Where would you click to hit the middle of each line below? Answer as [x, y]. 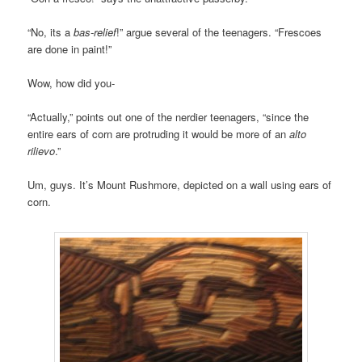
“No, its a [51, 32]
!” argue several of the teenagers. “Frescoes [219, 32]
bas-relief [95, 32]
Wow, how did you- [72, 83]
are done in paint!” [70, 49]
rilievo [42, 151]
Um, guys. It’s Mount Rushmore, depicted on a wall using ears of [180, 185]
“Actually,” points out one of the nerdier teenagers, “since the [168, 117]
